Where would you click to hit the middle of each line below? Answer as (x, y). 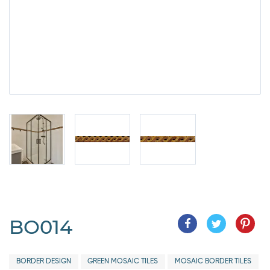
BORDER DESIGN (43, 262)
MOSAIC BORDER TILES (213, 262)
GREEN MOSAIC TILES (123, 262)
